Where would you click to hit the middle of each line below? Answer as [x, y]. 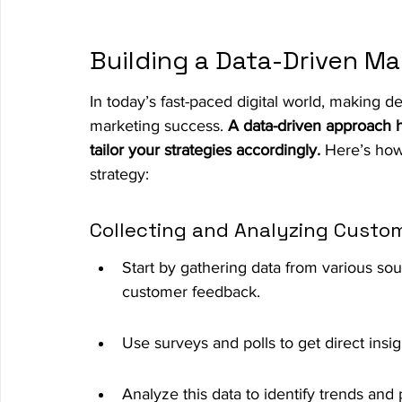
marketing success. [159, 125]
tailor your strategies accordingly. [205, 149]
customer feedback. [191, 291]
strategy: [119, 174]
